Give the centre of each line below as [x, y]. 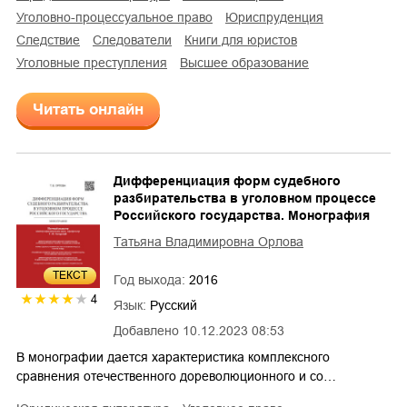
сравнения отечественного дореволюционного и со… [176, 377]
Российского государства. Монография [242, 216]
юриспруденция [281, 18]
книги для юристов [244, 40]
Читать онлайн [88, 110]
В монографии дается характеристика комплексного [173, 357]
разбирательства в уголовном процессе [245, 199]
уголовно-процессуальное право [118, 18]
